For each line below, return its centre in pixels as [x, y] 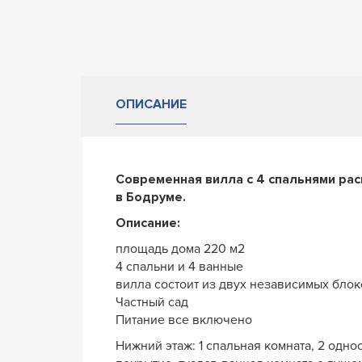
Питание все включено [184, 320]
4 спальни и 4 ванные [179, 266]
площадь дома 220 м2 [180, 248]
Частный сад [152, 302]
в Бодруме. [151, 197]
